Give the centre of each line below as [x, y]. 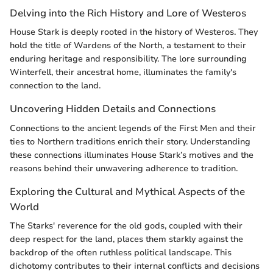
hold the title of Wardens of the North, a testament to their [128, 46]
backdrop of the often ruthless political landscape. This [121, 252]
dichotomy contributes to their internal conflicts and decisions [135, 266]
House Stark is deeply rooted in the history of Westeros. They [134, 32]
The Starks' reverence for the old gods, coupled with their [126, 225]
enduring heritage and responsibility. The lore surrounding [128, 59]
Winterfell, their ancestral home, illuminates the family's [123, 73]
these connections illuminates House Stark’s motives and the [132, 155]
